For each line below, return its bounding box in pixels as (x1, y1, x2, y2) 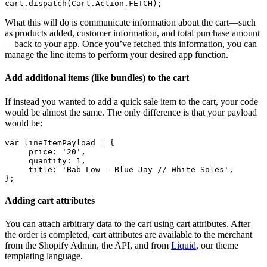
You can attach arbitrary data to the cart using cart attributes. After (5, 219, 250, 229)
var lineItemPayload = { (5, 138, 114, 147)
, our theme (196, 240, 238, 251)
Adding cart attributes (5, 195, 95, 206)
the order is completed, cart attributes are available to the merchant (5, 229, 252, 240)
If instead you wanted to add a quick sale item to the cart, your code (5, 96, 258, 107)
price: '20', (5, 147, 86, 156)
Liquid (171, 240, 196, 251)
